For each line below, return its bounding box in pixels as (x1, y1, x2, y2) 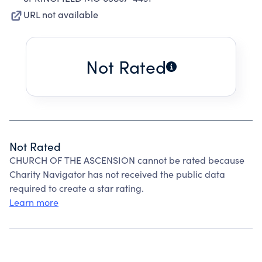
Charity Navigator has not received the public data (9, 168, 225, 180)
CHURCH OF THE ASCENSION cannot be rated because (9, 154, 244, 166)
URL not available (23, 8, 98, 20)
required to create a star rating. (9, 182, 144, 194)
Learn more (9, 196, 58, 208)
